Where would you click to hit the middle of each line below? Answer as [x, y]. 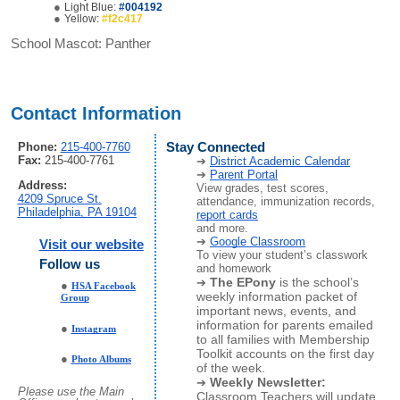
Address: [42, 186]
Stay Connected [215, 147]
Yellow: [83, 19]
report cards [228, 214]
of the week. [231, 367]
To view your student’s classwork [283, 254]
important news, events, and [277, 310]
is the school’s [318, 282]
